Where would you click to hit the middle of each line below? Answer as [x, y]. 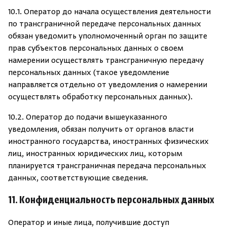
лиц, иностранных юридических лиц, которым [95, 154]
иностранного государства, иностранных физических [108, 142]
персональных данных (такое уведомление [89, 73]
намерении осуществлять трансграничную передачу [106, 61]
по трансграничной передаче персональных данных [105, 24]
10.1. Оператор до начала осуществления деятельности [109, 12]
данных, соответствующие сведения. [78, 178]
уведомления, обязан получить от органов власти [101, 130]
